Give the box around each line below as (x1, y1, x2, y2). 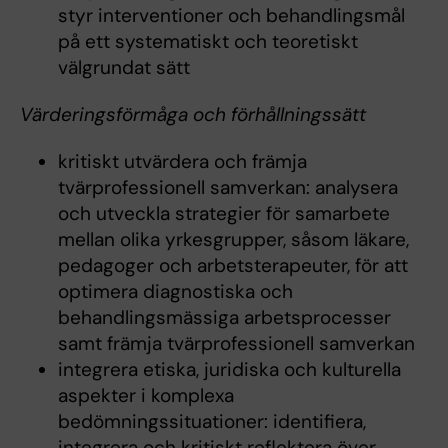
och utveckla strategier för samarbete (57, 201, 390, 227)
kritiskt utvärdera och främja (57, 149, 307, 175)
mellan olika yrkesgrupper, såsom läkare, (57, 227, 409, 253)
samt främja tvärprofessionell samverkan (57, 331, 415, 357)
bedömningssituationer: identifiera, (57, 409, 366, 435)
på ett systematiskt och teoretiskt (57, 29, 358, 55)
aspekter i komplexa (57, 383, 234, 409)
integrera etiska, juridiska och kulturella (57, 357, 401, 383)
